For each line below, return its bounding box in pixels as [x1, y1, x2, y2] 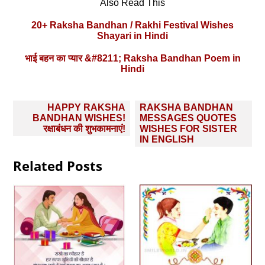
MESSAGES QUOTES [139, 112, 237, 123]
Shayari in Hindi [97, 30, 168, 41]
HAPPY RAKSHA [47, 102, 126, 112]
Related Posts [13, 156, 103, 174]
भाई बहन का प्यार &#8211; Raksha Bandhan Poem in [24, 53, 241, 63]
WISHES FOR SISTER [139, 123, 237, 134]
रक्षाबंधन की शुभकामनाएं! [43, 123, 126, 134]
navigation [12, 111, 75, 127]
